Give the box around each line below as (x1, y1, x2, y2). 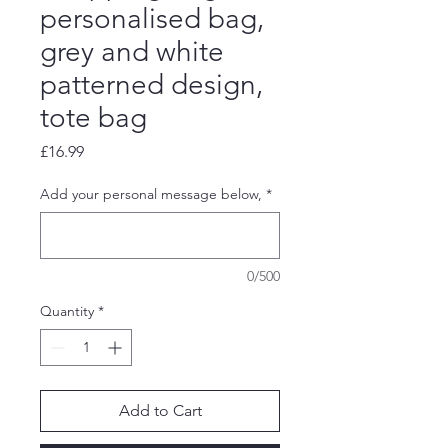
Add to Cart (118, 401, 202, 420)
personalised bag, (40, 2, 264, 35)
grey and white (40, 35, 224, 68)
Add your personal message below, (40, 185, 262, 203)
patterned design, (40, 68, 263, 101)
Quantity (40, 302, 94, 320)
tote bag (40, 101, 147, 134)
